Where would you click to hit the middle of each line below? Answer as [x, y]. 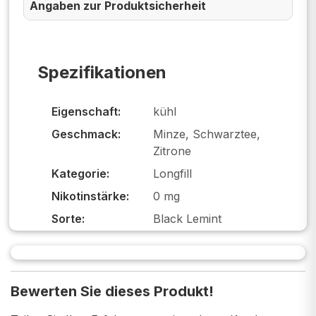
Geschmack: [86, 134]
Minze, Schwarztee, [207, 134]
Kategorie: [80, 173]
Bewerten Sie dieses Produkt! [112, 291]
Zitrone [172, 151]
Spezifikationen [102, 72]
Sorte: [68, 218]
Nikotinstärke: [90, 196]
